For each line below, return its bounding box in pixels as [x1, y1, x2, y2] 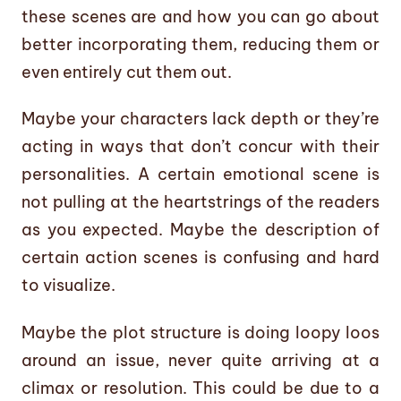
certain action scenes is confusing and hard [21, 247, 380, 269]
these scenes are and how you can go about [21, 5, 380, 27]
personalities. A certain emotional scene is [21, 164, 380, 185]
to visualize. [21, 275, 115, 296]
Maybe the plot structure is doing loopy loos [21, 321, 380, 343]
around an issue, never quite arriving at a [21, 349, 380, 371]
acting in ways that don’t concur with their [21, 136, 380, 158]
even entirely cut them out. [21, 61, 232, 82]
